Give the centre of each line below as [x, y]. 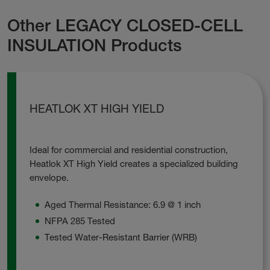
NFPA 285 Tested [80, 221]
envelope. [49, 178]
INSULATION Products [94, 46]
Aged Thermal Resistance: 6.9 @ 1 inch [123, 204]
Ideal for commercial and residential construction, [129, 150]
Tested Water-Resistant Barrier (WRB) [121, 237]
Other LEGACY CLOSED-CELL [125, 26]
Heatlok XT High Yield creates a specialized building [134, 164]
